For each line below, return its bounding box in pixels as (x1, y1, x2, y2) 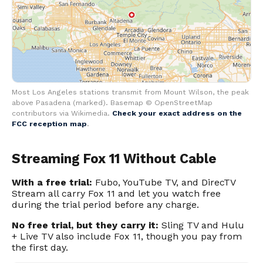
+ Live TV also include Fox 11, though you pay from (12, 231, 242, 242)
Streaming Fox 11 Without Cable (12, 151, 217, 167)
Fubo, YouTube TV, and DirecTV (92, 177, 235, 188)
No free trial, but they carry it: (12, 220, 159, 231)
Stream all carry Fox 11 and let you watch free (12, 188, 221, 200)
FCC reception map (12, 119, 87, 129)
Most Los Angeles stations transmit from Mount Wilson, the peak (12, 87, 249, 97)
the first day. (12, 242, 68, 254)
